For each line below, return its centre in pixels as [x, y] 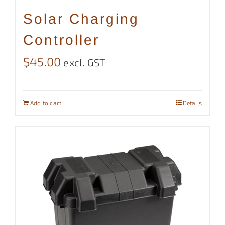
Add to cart [46, 103]
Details [192, 103]
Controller [61, 40]
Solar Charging [81, 19]
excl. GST [85, 62]
